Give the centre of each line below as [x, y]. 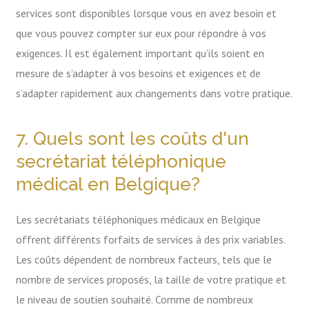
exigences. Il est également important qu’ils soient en [140, 53]
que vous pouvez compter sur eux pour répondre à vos [141, 33]
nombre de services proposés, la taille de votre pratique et [151, 279]
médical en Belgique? [108, 184]
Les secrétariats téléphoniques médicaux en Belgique [139, 219]
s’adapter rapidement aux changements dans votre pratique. [154, 93]
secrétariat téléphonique [121, 161]
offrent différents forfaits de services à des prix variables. [151, 239]
